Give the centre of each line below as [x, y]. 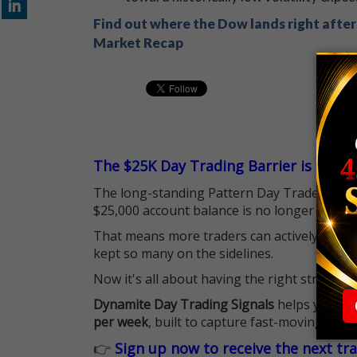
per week [121, 322]
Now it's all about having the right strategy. [223, 279]
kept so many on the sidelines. [183, 253]
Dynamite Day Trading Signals [184, 304]
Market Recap [138, 43]
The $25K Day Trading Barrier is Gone [222, 166]
